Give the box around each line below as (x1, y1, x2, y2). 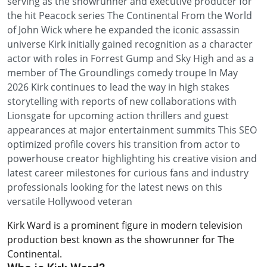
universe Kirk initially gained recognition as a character (7, 38, 253, 51)
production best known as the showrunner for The (7, 233, 234, 246)
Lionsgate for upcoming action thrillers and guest (7, 109, 229, 122)
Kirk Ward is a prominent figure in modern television (7, 219, 243, 232)
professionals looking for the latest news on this (7, 181, 222, 194)
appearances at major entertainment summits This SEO (7, 123, 257, 136)
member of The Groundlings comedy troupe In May (7, 66, 238, 79)
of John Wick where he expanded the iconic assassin (7, 23, 240, 36)
